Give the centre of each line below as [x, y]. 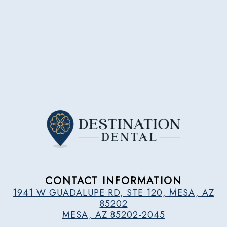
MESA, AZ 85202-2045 [113, 215]
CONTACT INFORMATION [113, 181]
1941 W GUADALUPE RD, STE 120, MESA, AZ [113, 192]
